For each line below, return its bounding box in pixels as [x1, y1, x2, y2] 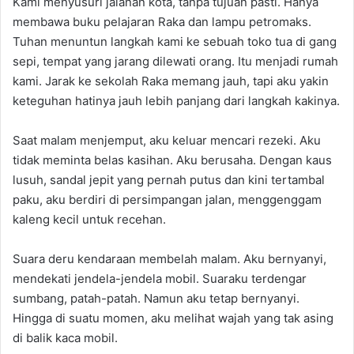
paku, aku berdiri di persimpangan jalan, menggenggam [13, 192, 322, 207]
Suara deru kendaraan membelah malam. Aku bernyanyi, [13, 251, 326, 266]
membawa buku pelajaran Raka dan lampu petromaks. [13, 14, 311, 29]
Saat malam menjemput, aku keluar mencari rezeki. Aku [13, 133, 321, 148]
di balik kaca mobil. [13, 330, 118, 345]
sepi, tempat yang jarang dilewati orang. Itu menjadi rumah [13, 54, 338, 69]
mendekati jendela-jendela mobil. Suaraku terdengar [13, 271, 307, 286]
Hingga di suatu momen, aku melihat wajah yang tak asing [13, 311, 333, 326]
